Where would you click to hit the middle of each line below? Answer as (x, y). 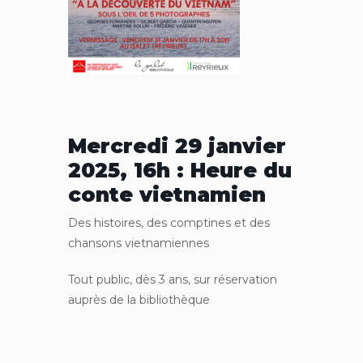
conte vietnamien (167, 194)
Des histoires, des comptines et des (169, 222)
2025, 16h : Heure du (180, 170)
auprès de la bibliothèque (139, 299)
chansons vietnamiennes (139, 243)
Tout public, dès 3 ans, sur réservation (173, 279)
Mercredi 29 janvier (177, 145)
